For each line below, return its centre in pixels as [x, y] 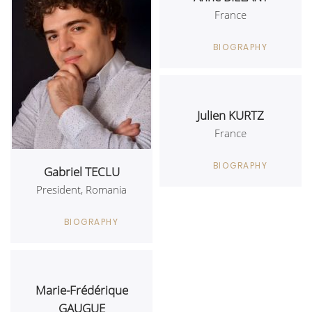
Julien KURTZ [231, 116]
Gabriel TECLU [81, 172]
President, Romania [81, 190]
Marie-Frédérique [81, 290]
